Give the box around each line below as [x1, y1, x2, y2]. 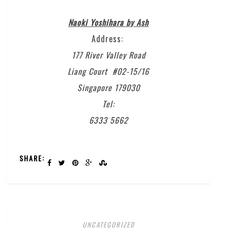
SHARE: [19, 152, 45, 163]
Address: [91, 32, 126, 45]
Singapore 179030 [77, 81, 140, 94]
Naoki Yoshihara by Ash [68, 16, 149, 28]
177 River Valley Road [71, 48, 146, 61]
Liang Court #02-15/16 [68, 65, 150, 77]
